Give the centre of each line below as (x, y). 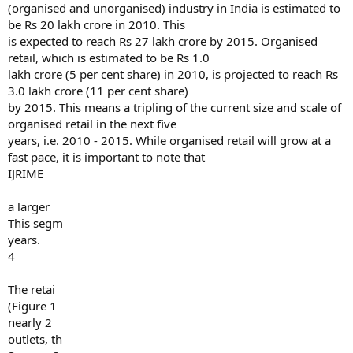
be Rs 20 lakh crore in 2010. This (97, 24)
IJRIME (26, 173)
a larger (29, 206)
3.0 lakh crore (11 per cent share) (98, 91)
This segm (35, 223)
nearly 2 (30, 322)
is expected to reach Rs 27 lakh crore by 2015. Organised (163, 41)
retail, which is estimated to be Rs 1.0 (109, 58)
